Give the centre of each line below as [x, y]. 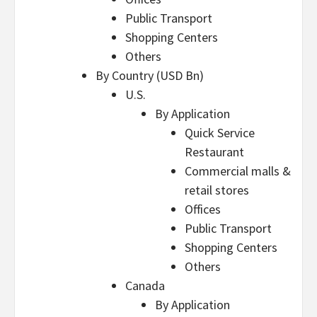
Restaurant [214, 152]
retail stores [217, 190]
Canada [145, 286]
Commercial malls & [238, 171]
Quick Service [220, 133]
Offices [203, 209]
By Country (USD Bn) [150, 75]
